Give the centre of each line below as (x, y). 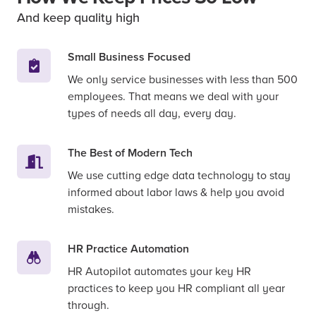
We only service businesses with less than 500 (183, 80)
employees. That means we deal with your (173, 97)
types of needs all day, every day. (152, 114)
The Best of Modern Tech (130, 153)
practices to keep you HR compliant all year (176, 289)
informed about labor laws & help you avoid (176, 193)
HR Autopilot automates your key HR (159, 272)
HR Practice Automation (128, 249)
